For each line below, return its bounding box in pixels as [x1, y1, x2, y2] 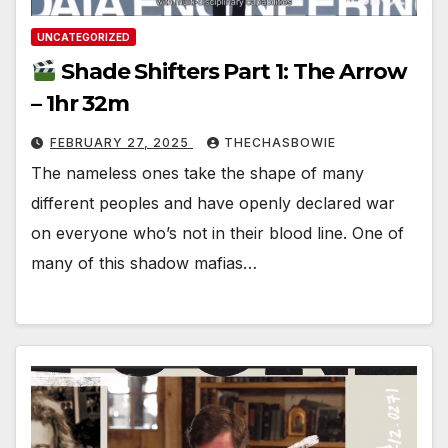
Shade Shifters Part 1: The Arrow [56, 58, 407, 86]
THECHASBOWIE [224, 135, 336, 151]
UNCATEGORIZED [37, 31, 130, 44]
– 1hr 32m [31, 90, 130, 118]
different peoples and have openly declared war [31, 193, 395, 214]
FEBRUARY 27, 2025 [50, 135, 193, 151]
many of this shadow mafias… [31, 253, 257, 274]
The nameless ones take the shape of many [31, 163, 364, 184]
